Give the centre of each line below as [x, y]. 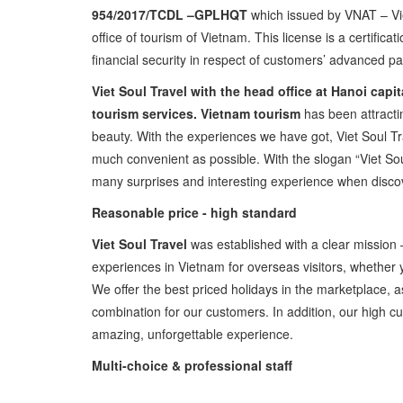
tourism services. [144, 113]
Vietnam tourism [251, 113]
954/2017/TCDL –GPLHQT [170, 14]
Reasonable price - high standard [194, 212]
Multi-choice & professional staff [192, 365]
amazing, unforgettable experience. [194, 333]
